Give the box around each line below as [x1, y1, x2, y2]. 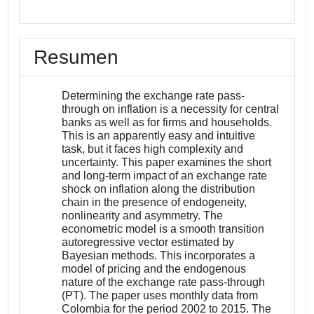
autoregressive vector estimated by [62, 235, 235, 248]
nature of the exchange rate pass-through [62, 275, 266, 288]
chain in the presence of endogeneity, [62, 196, 247, 208]
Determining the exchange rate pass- [62, 89, 245, 102]
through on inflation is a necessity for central [62, 102, 280, 115]
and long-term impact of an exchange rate [62, 169, 268, 182]
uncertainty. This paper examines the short [62, 156, 272, 168]
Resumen [34, 46, 119, 68]
